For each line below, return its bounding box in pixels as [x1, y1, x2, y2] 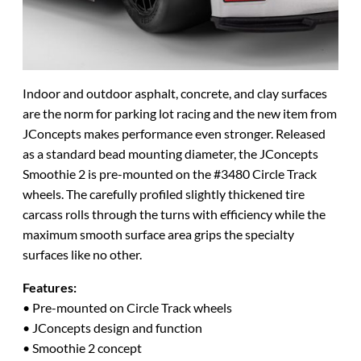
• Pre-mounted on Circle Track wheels [23, 299, 232, 315]
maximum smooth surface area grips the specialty [23, 226, 294, 242]
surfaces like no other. [23, 246, 142, 262]
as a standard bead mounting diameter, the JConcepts [23, 145, 318, 161]
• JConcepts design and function [23, 319, 202, 335]
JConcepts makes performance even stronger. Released [23, 125, 326, 141]
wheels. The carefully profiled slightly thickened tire [23, 185, 305, 201]
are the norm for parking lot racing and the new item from [23, 105, 337, 121]
